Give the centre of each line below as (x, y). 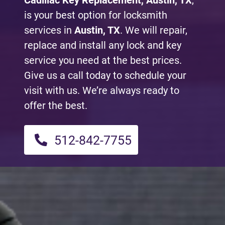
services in (49, 30)
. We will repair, (154, 30)
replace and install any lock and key (103, 45)
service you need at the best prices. (103, 60)
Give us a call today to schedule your (105, 75)
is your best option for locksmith (96, 15)
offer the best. (56, 105)
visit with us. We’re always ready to (102, 90)
